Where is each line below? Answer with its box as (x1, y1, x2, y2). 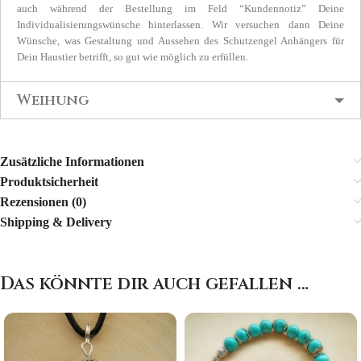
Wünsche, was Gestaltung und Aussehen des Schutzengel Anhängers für (17, 35, 344, 48)
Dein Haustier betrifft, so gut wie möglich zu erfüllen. (17, 51, 248, 64)
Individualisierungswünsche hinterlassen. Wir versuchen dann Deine (17, 19, 344, 31)
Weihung (17, 90, 89, 111)
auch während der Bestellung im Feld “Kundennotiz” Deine (17, 2, 344, 15)
